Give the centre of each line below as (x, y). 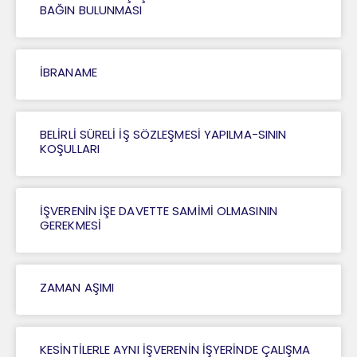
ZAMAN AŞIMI (77, 288)
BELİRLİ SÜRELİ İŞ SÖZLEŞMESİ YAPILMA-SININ (163, 135)
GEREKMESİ (71, 226)
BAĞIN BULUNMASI (91, 10)
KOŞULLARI (70, 149)
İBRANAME (69, 73)
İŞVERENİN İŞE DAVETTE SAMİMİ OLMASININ (159, 211)
